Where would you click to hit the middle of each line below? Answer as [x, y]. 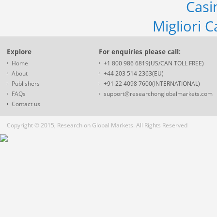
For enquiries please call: [140, 52]
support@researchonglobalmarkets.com [158, 94]
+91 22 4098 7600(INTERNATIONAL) [152, 84]
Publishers [26, 84]
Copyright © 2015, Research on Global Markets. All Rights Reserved [97, 125]
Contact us [26, 104]
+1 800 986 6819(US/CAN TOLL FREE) [154, 63]
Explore [19, 52]
